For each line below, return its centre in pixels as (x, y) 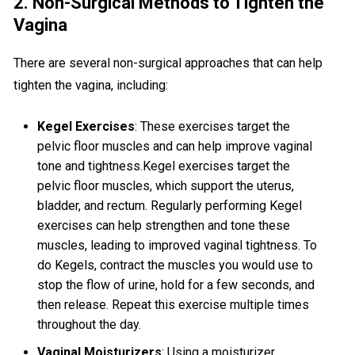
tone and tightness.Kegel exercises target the (164, 166)
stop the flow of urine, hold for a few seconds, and (176, 285)
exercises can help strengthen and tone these (164, 226)
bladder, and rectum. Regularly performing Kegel (170, 206)
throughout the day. (90, 325)
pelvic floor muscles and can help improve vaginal (175, 147)
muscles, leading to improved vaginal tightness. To (177, 246)
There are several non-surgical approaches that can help (168, 63)
